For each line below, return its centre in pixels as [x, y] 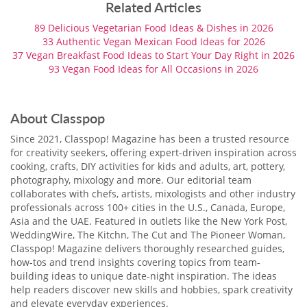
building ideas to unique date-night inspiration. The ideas [144, 275]
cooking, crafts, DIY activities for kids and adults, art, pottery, [148, 166]
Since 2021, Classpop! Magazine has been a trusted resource [150, 138]
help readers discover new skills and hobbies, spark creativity [151, 289]
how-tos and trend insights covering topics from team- [135, 262]
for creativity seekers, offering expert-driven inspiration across [153, 152]
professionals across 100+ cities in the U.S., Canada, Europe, [148, 207]
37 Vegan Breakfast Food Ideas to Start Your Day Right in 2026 [153, 55]
